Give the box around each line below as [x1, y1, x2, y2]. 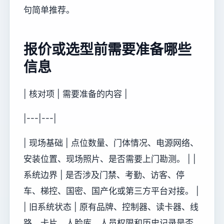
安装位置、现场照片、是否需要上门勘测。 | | [23, 153, 196, 164]
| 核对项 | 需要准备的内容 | [23, 88, 127, 99]
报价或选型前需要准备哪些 [23, 40, 191, 58]
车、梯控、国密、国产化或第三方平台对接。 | [23, 185, 199, 196]
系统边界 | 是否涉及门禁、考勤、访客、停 [23, 169, 184, 180]
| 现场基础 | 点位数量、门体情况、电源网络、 [23, 137, 198, 148]
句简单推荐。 [23, 4, 74, 15]
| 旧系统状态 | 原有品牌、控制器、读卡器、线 [23, 201, 198, 212]
